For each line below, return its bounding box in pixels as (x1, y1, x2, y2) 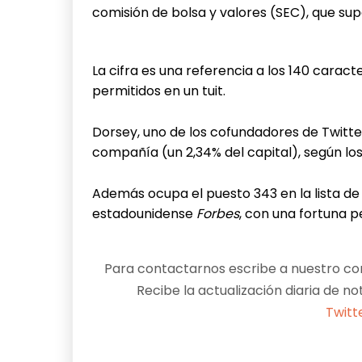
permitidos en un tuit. (92, 81, 225, 100)
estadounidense (92, 204, 193, 223)
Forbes (193, 204, 239, 223)
